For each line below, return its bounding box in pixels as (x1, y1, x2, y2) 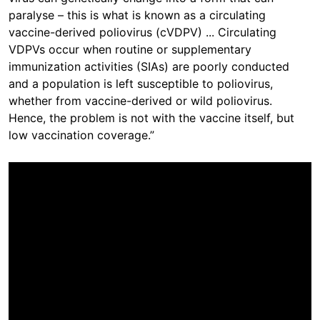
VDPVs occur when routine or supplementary (9, 41, 251, 56)
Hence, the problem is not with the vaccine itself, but (9, 110, 294, 125)
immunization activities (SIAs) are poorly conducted (9, 59, 289, 74)
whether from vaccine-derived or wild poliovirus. (9, 93, 272, 108)
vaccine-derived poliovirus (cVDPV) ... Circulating (9, 24, 276, 39)
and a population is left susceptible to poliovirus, (9, 76, 273, 91)
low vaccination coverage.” (9, 127, 154, 142)
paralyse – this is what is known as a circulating (9, 7, 266, 22)
